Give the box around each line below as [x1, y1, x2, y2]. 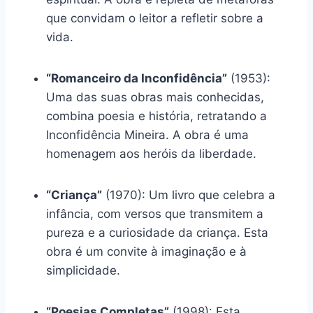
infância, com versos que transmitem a [46, 207, 263, 221]
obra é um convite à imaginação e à [46, 245, 247, 259]
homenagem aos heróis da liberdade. [46, 147, 256, 161]
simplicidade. [46, 263, 120, 278]
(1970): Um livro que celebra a [102, 188, 275, 203]
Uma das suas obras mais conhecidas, [46, 90, 264, 105]
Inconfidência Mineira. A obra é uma [46, 128, 249, 143]
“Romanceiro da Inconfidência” [46, 71, 227, 86]
